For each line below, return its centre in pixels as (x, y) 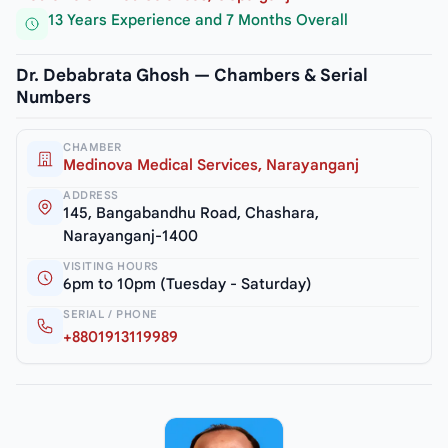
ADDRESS (91, 195)
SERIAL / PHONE (110, 314)
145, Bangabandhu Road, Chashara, (191, 213)
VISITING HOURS (111, 266)
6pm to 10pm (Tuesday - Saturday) (187, 284)
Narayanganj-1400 (130, 236)
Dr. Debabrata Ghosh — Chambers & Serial (192, 76)
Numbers (53, 98)
